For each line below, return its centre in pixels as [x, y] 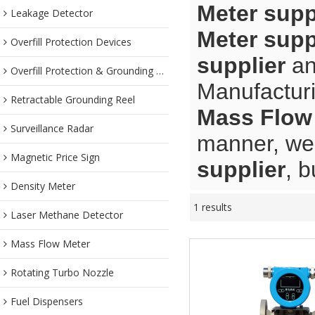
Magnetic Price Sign [55, 157]
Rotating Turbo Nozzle [62, 272]
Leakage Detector [52, 13]
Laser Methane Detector [67, 215]
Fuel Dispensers [47, 301]
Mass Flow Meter [50, 244]
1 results [213, 207]
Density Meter [43, 186]
